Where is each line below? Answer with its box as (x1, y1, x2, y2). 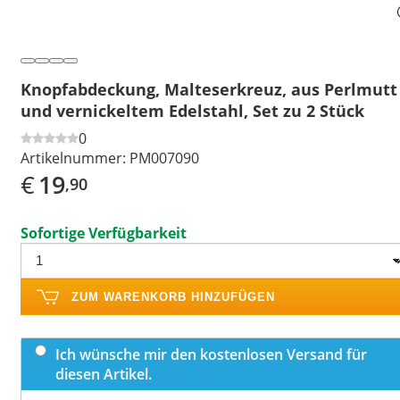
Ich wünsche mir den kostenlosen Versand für (55, 344, 367, 364)
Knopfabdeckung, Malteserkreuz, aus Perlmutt (21, 78, 397, 100)
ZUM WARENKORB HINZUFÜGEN (71, 289, 275, 304)
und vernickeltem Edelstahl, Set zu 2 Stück (21, 99, 364, 121)
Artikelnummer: (21, 147, 126, 168)
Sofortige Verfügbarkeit (21, 222, 187, 243)
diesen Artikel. (55, 363, 152, 384)
